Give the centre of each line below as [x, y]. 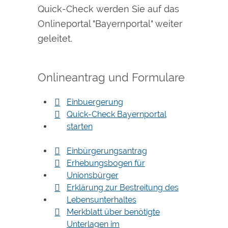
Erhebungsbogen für [106, 163]
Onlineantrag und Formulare [111, 78]
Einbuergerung [95, 102]
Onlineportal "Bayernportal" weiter [110, 24]
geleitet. [55, 39]
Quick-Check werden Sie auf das [108, 9]
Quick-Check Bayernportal [116, 115]
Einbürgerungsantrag [107, 151]
